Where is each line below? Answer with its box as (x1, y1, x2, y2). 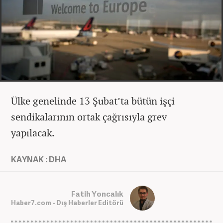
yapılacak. (11, 126, 55, 140)
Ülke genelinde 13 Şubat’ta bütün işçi (11, 94, 175, 108)
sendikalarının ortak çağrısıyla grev (11, 110, 167, 124)
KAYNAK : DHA (11, 154, 66, 165)
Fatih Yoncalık (71, 188, 123, 199)
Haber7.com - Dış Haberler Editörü (11, 198, 123, 207)
